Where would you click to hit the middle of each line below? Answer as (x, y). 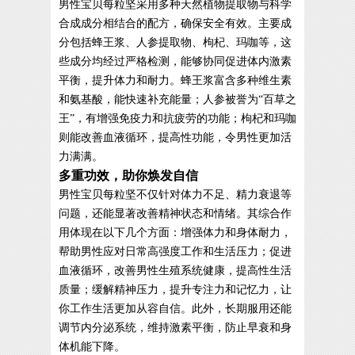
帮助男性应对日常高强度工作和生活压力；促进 (175, 251)
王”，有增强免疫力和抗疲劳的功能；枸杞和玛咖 (177, 118)
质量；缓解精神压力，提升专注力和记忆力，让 (175, 289)
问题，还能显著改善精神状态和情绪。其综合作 (175, 213)
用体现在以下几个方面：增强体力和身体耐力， (175, 232)
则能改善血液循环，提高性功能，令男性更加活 (175, 137)
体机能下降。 (92, 346)
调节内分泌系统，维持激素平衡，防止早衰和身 (175, 327)
